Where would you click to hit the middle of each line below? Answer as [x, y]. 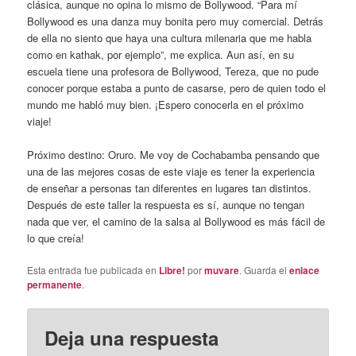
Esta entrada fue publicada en [93, 270]
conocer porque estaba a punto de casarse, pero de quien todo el [177, 87]
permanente [55, 285]
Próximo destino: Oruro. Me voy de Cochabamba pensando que [174, 154]
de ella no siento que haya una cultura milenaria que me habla [170, 37]
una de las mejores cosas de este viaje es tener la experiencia [171, 171]
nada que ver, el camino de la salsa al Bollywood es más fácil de [176, 221]
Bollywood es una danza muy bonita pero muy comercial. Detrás [176, 21]
